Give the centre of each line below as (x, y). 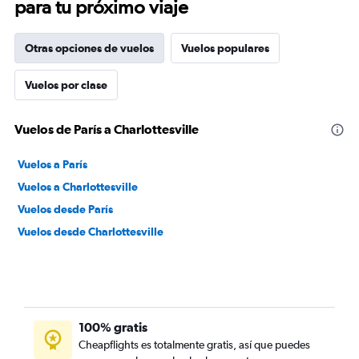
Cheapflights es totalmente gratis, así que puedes (194, 345)
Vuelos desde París (65, 209)
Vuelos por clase (66, 85)
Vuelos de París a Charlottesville (107, 129)
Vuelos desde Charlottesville (91, 232)
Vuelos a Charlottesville (78, 187)
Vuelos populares (225, 48)
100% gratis (113, 327)
